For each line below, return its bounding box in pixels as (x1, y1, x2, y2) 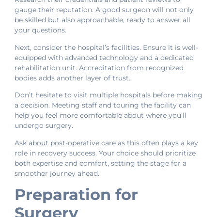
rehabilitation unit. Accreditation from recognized (15, 63, 184, 72)
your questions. (15, 26, 66, 35)
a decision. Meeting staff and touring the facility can (15, 101, 191, 110)
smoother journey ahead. (15, 169, 99, 178)
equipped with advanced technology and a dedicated (15, 53, 194, 62)
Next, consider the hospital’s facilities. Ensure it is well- (15, 43, 198, 52)
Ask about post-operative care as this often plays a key (15, 138, 198, 147)
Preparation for (15, 185, 138, 204)
